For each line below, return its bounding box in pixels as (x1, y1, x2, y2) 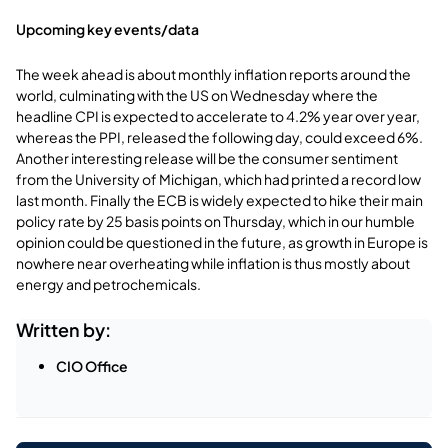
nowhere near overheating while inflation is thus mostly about (16, 253, 410, 272)
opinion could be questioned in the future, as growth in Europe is (16, 232, 428, 251)
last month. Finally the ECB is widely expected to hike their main (16, 190, 423, 209)
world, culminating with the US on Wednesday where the (16, 85, 378, 104)
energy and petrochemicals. (16, 274, 201, 293)
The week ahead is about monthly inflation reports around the (16, 64, 411, 83)
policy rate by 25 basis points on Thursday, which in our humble (16, 211, 415, 230)
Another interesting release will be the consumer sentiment (16, 148, 398, 167)
